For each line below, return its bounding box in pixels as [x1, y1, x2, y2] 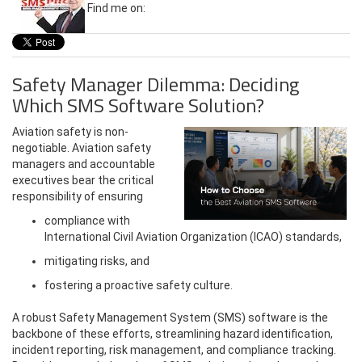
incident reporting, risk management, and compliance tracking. [12, 343, 336, 356]
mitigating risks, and [44, 255, 149, 267]
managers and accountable [12, 158, 155, 170]
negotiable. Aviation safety [12, 141, 151, 154]
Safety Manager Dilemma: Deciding [12, 69, 299, 99]
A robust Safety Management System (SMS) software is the [12, 311, 328, 324]
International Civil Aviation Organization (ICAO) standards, [44, 230, 342, 243]
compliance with [44, 214, 130, 227]
